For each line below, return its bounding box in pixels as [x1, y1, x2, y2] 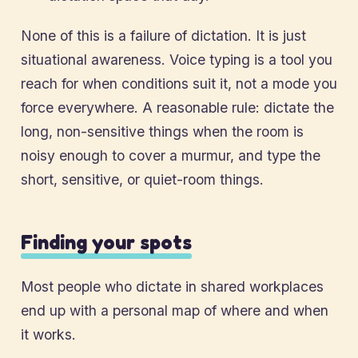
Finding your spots [21, 230, 192, 254]
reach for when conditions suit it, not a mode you [21, 75, 337, 92]
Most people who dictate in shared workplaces [21, 278, 324, 295]
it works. [21, 326, 76, 343]
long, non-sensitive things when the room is [21, 123, 304, 140]
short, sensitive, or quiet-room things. [21, 171, 264, 188]
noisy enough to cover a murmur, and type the [21, 147, 320, 164]
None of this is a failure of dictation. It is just [21, 27, 306, 44]
